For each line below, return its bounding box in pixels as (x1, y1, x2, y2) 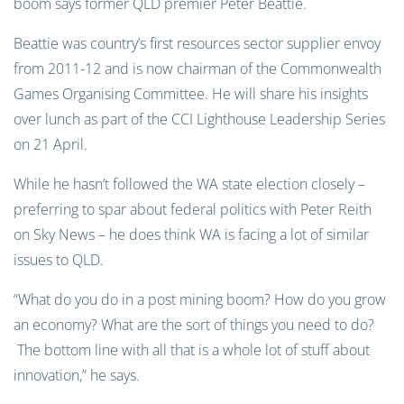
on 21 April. (14, 134, 95, 154)
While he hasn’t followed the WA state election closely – (14, 174, 365, 194)
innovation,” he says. (14, 365, 140, 385)
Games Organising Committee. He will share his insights (14, 84, 368, 104)
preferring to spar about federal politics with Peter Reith (14, 199, 372, 219)
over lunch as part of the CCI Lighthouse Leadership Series (14, 109, 385, 129)
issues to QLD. (14, 250, 104, 270)
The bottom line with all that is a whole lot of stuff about (14, 340, 370, 360)
